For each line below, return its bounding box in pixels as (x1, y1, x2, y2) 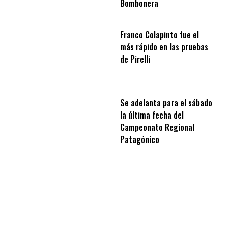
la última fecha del (120, 109, 184, 122)
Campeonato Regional (120, 121, 194, 134)
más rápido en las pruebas (120, 40, 208, 53)
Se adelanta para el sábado (120, 97, 212, 109)
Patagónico (120, 133, 159, 146)
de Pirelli (120, 52, 150, 65)
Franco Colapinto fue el (120, 28, 199, 41)
